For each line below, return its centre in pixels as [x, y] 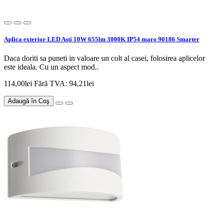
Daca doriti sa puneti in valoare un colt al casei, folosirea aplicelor [104, 58]
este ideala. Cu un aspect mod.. [51, 67]
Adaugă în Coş [29, 101]
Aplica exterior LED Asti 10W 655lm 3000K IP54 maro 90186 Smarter [102, 39]
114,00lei [19, 84]
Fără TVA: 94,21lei [64, 84]
